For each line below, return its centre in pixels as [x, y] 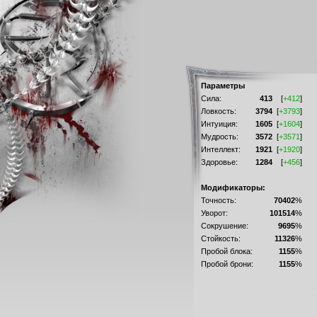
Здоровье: [219, 162]
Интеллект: [220, 149]
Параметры [223, 86]
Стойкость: [220, 238]
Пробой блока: [226, 251]
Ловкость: [218, 111]
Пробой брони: [227, 264]
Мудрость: [219, 137]
